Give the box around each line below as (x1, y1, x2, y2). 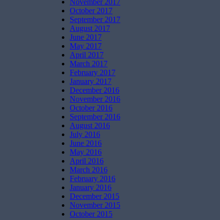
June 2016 (70, 138, 102, 147)
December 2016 (70, 85, 119, 94)
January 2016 (70, 183, 111, 192)
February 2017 (70, 68, 115, 77)
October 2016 (70, 103, 112, 112)
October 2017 (70, 6, 112, 15)
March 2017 (70, 59, 108, 68)
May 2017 (70, 41, 102, 50)
